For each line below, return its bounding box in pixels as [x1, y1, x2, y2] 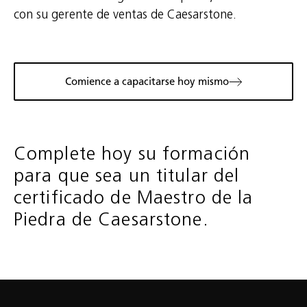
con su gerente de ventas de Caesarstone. [14, 7, 236, 23]
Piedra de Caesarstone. [14, 208, 208, 231]
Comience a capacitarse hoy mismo [64, 75, 229, 88]
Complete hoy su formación [14, 142, 250, 165]
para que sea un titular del [14, 164, 240, 187]
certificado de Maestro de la [14, 186, 254, 209]
